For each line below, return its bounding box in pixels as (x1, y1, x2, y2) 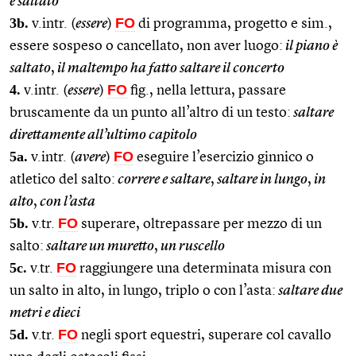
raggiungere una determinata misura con (76, 261, 331, 276)
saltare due (276, 283, 342, 298)
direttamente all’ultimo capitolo (10, 127, 197, 142)
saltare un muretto (44, 238, 154, 253)
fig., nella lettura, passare (127, 83, 286, 98)
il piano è (283, 38, 338, 53)
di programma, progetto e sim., (135, 16, 332, 31)
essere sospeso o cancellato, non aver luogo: (10, 38, 283, 53)
